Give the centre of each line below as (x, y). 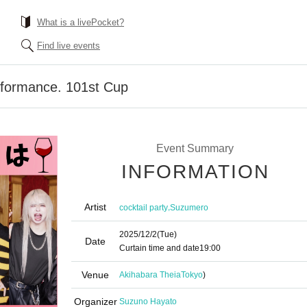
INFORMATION (195, 172)
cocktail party (144, 207)
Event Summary (195, 148)
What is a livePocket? (81, 22)
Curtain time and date (159, 248)
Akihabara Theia (150, 275)
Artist (95, 207)
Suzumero (189, 207)
